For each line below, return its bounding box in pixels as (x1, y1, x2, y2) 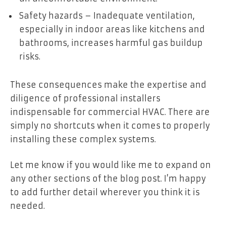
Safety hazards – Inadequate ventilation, (19, 11, 195, 21)
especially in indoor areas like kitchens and (19, 24, 205, 35)
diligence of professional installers (10, 93, 160, 103)
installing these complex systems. (10, 134, 156, 144)
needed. (10, 201, 45, 211)
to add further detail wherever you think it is (10, 187, 200, 198)
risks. (19, 51, 40, 62)
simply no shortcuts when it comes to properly (10, 120, 210, 131)
